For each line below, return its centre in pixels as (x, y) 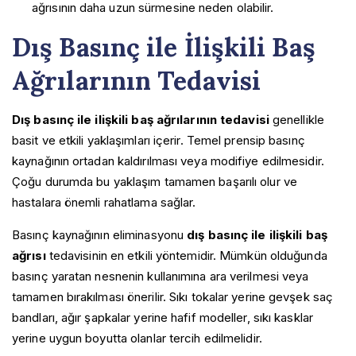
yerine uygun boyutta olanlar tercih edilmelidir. (137, 338)
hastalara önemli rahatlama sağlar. (104, 202)
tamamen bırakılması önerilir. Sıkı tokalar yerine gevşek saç (173, 296)
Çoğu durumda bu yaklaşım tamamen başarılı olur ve (155, 181)
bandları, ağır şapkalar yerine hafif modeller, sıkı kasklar (163, 317)
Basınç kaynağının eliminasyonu (100, 234)
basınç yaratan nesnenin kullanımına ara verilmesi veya (161, 276)
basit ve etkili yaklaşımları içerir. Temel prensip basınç (159, 140)
